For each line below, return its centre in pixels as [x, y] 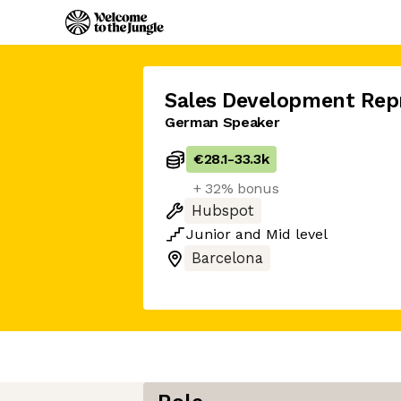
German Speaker [222, 122]
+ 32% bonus [236, 188]
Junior [209, 234]
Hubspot [223, 211]
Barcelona [227, 258]
